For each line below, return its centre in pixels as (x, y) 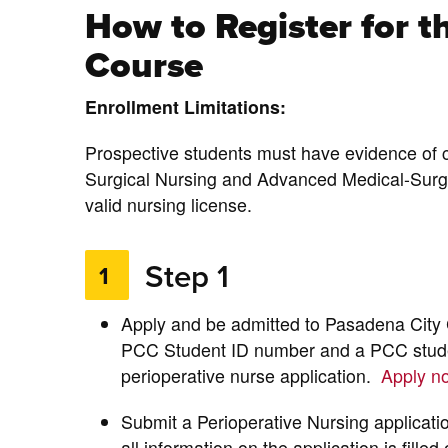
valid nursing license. (169, 204)
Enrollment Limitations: (186, 106)
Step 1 (179, 276)
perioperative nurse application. (250, 375)
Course (144, 65)
